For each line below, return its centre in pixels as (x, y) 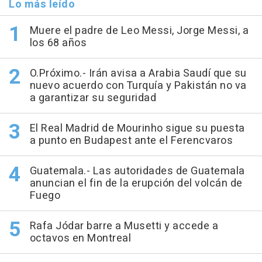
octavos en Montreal (80, 238)
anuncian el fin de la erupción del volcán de (136, 183)
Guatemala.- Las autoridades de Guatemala (137, 171)
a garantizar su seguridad (93, 98)
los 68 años (58, 43)
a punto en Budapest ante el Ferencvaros (131, 140)
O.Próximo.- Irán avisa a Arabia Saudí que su (138, 73)
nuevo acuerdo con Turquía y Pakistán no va (138, 85)
